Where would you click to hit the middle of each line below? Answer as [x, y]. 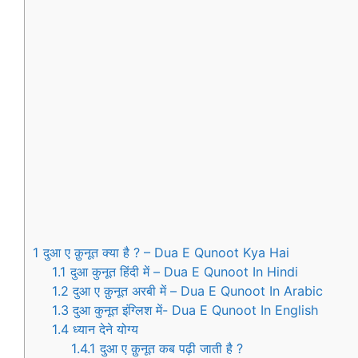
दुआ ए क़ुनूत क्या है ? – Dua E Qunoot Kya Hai [164, 252]
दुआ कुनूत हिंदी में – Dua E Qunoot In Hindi [183, 271]
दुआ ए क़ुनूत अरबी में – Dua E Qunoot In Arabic [196, 290]
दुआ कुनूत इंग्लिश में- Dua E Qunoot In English [194, 310]
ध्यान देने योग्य [104, 329]
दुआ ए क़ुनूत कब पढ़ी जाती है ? [170, 348]
